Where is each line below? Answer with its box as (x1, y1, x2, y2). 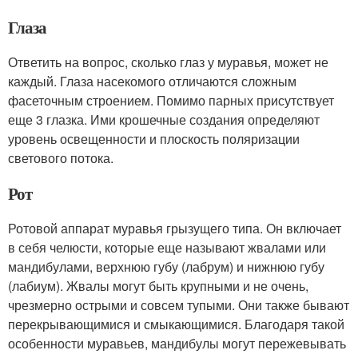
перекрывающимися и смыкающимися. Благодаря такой (8, 314, 344, 333)
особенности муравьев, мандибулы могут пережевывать (8, 333, 346, 352)
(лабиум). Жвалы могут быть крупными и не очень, (8, 276, 308, 295)
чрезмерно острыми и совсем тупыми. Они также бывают (8, 295, 349, 314)
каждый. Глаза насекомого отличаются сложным (8, 71, 296, 90)
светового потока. (8, 148, 113, 167)
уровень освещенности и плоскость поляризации (8, 129, 300, 148)
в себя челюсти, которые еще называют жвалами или (8, 237, 326, 257)
